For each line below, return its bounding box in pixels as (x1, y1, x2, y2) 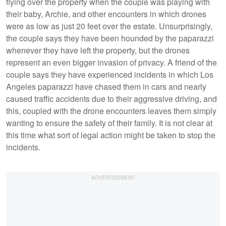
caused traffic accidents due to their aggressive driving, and (6, 92, 217, 104)
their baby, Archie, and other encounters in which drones (6, 8, 206, 20)
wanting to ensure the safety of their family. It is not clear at (6, 117, 212, 129)
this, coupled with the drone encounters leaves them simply (6, 104, 216, 117)
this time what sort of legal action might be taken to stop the (6, 129, 215, 141)
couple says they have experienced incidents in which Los (6, 68, 213, 80)
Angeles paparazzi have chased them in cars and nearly (6, 80, 206, 92)
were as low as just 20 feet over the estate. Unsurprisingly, (6, 20, 212, 32)
